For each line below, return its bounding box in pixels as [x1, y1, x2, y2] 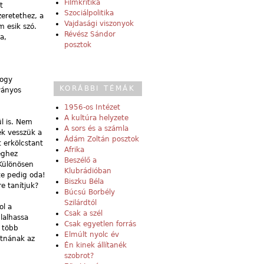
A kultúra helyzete [64, 114, 128, 123]
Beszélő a [64, 156, 97, 165]
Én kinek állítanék [64, 241, 127, 250]
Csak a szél [64, 209, 103, 218]
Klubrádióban [64, 167, 111, 176]
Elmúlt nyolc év [64, 230, 119, 239]
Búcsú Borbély [64, 188, 115, 197]
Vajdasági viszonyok [64, 19, 134, 28]
